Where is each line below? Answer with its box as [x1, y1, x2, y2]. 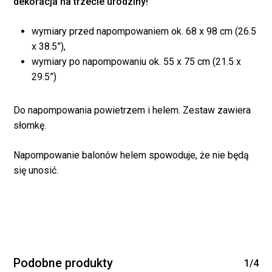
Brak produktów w [66, 131, 233, 157]
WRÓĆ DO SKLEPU [114, 195, 185, 205]
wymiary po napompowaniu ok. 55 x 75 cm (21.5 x [32, 56, 242, 68]
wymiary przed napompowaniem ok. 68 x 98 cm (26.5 [32, 25, 257, 38]
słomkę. [13, 120, 47, 132]
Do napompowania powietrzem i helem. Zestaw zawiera [13, 104, 251, 117]
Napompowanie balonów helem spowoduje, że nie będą [13, 149, 250, 161]
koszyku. [109, 154, 189, 180]
